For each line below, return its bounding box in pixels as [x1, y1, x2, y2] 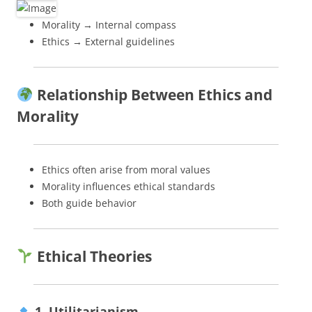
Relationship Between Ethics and [33, 84, 272, 104]
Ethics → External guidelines [42, 34, 175, 48]
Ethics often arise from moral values [42, 162, 210, 176]
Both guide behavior [42, 196, 136, 210]
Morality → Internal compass [42, 17, 176, 31]
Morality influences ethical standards [42, 179, 215, 193]
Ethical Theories [33, 246, 152, 266]
